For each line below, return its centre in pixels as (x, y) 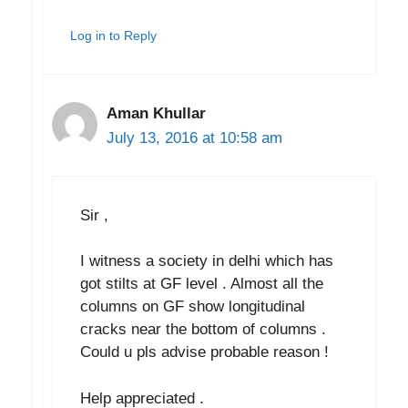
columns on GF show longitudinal (193, 307)
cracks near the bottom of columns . (203, 330)
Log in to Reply (113, 36)
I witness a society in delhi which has (207, 261)
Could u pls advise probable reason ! (204, 352)
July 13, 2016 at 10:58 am (194, 138)
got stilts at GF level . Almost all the (202, 284)
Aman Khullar (156, 114)
